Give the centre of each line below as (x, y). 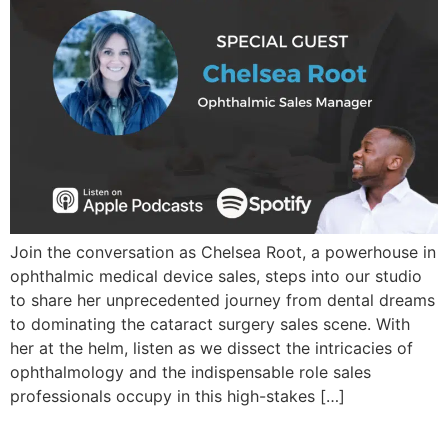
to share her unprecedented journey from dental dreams (222, 300)
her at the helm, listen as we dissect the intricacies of (211, 348)
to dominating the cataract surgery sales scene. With (210, 324)
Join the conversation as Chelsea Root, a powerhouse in (223, 252)
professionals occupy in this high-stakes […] (177, 396)
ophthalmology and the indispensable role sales (190, 372)
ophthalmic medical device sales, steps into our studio (216, 276)
